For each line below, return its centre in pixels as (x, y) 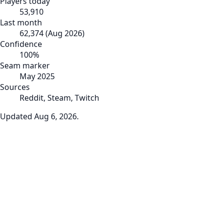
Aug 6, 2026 (55, 116)
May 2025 (37, 76)
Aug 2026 (65, 33)
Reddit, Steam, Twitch (59, 98)
